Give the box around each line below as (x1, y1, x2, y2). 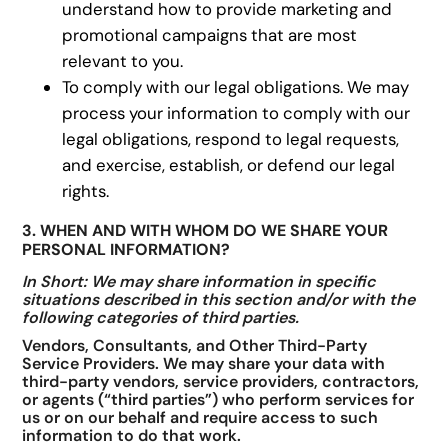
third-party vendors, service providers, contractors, (22, 371, 420, 393)
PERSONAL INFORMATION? (22, 239, 231, 261)
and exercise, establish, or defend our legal (62, 154, 396, 177)
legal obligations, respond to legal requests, (62, 128, 400, 151)
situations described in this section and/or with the (22, 288, 416, 310)
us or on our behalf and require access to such (22, 407, 379, 429)
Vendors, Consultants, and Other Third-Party (22, 335, 368, 357)
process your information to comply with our (62, 102, 411, 125)
